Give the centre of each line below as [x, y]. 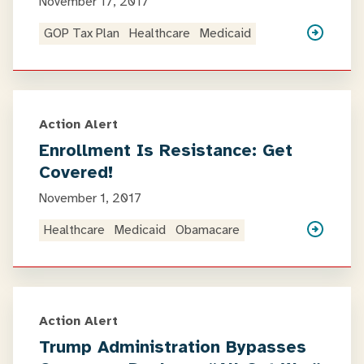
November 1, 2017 [90, 198]
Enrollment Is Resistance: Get [166, 150]
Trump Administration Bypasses [173, 347]
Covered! [76, 172]
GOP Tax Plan [82, 33]
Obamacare [208, 230]
